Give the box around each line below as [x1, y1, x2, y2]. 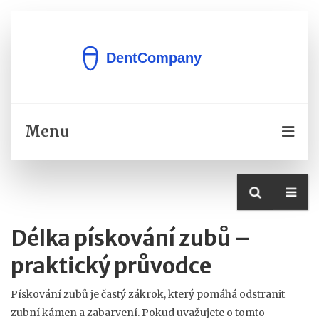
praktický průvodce [11, 252, 211, 279]
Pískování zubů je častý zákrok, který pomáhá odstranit [11, 288, 285, 300]
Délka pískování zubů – [11, 224, 251, 251]
